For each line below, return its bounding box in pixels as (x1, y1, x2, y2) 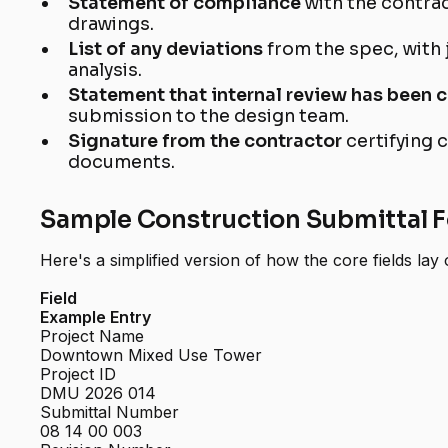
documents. (68, 151, 176, 174)
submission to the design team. (68, 105, 350, 128)
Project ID (40, 364, 117, 385)
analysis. (68, 59, 143, 82)
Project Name (40, 326, 145, 347)
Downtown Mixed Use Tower (40, 345, 263, 366)
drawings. (68, 13, 155, 36)
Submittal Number (40, 402, 180, 423)
